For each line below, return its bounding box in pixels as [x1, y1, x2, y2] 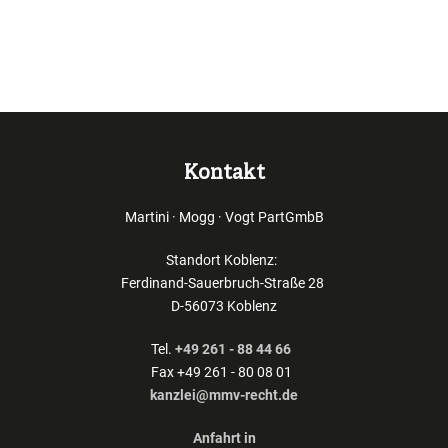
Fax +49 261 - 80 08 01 [150, 364, 298, 381]
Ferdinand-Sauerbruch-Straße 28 [121, 275, 327, 292]
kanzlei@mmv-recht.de [150, 387, 298, 404]
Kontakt [183, 161, 265, 187]
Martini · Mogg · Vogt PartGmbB [124, 209, 324, 226]
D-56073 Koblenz [171, 298, 277, 315]
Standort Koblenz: [165, 252, 283, 269]
